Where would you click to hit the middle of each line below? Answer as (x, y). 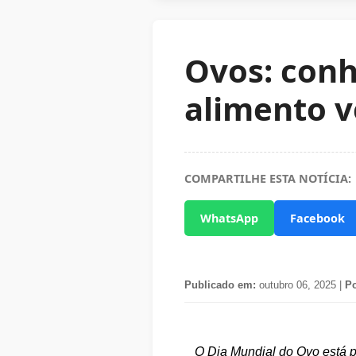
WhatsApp (229, 218)
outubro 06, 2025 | (300, 285)
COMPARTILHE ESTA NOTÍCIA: (268, 178)
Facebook (317, 218)
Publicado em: (220, 285)
